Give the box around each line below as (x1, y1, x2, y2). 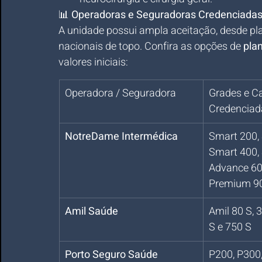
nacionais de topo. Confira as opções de (58, 39, 243, 54)
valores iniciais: (58, 54, 128, 70)
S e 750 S (209, 219, 251, 235)
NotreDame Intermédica (65, 129, 178, 144)
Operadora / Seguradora (65, 85, 176, 101)
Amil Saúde (65, 204, 118, 219)
